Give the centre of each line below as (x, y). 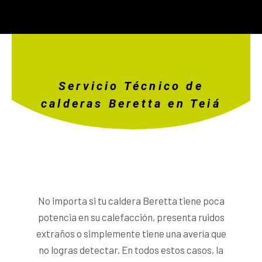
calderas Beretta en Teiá (131, 104)
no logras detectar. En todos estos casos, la (131, 249)
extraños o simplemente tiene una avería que (131, 233)
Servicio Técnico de (131, 86)
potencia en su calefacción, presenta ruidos (131, 217)
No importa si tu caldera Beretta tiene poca (131, 200)
